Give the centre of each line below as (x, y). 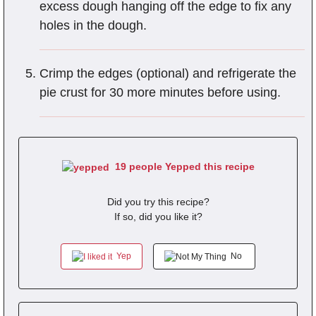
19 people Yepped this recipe (182, 167)
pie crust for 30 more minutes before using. (160, 93)
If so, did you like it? (158, 217)
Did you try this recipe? (158, 202)
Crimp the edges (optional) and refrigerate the (168, 74)
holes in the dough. (93, 26)
